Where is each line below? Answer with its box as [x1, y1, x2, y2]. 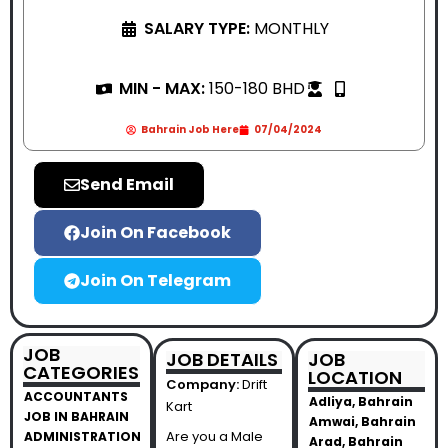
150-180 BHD [208, 77, 305, 100]
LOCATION [308, 365, 403, 390]
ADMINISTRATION [24, 428, 141, 445]
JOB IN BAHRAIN [24, 408, 129, 425]
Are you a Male [165, 427, 263, 446]
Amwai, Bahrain [309, 413, 417, 430]
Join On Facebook [80, 221, 231, 244]
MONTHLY [254, 17, 329, 40]
